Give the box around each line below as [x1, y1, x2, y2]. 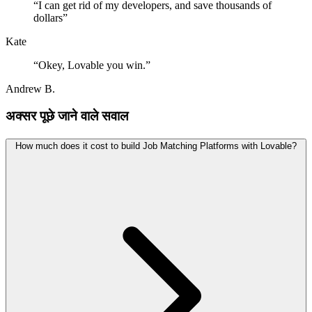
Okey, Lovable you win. [38, 59, 146, 72]
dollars [33, 12, 63, 24]
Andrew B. [6, 83, 55, 95]
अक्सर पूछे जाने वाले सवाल [6, 109, 128, 124]
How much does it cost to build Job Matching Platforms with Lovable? [15, 140, 297, 151]
